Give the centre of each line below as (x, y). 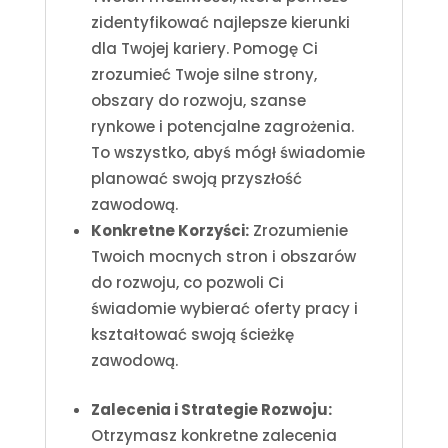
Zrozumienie (298, 230)
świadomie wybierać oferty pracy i (224, 308)
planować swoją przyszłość (196, 178)
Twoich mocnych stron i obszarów (223, 256)
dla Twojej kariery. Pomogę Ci (204, 48)
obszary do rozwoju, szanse (198, 100)
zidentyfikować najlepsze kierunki (220, 22)
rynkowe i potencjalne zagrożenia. (222, 126)
